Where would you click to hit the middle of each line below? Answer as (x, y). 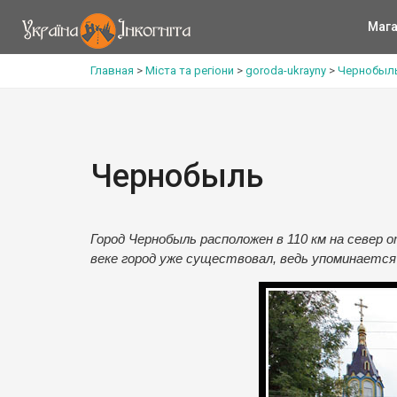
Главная (112, 70)
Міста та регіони (190, 70)
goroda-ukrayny (286, 70)
